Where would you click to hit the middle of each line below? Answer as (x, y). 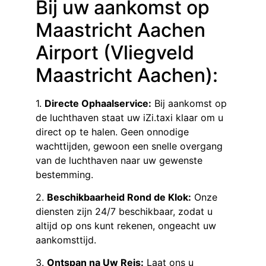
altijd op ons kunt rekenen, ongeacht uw (126, 226)
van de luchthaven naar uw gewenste (119, 160)
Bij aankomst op (189, 103)
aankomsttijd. (66, 240)
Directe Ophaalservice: (98, 103)
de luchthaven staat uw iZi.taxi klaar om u (129, 117)
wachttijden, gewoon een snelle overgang (129, 146)
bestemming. (64, 174)
